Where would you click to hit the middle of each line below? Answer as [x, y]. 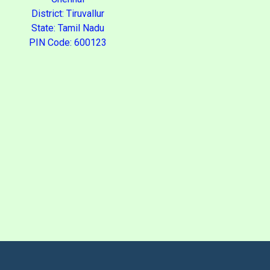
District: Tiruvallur [67, 14]
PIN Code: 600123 [67, 42]
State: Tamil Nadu [67, 28]
